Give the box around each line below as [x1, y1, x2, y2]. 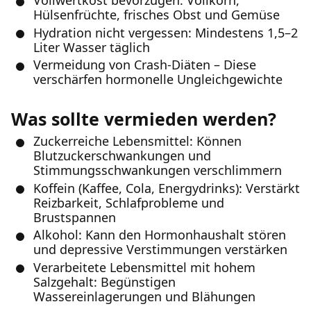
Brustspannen [33, 208, 116, 226]
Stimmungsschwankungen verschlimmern [33, 162, 282, 178]
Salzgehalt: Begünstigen [33, 273, 176, 290]
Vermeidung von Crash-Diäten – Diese [33, 56, 256, 73]
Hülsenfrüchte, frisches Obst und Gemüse [33, 6, 280, 23]
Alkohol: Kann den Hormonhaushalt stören [33, 226, 286, 243]
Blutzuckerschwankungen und [33, 147, 211, 164]
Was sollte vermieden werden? [11, 107, 276, 131]
